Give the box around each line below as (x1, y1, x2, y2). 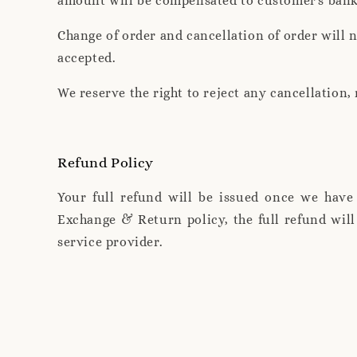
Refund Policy (57, 154, 154, 171)
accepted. (57, 49, 116, 65)
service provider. (57, 233, 163, 249)
